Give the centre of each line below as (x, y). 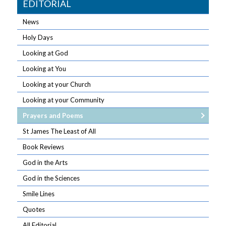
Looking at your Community (64, 100)
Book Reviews (44, 147)
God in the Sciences (51, 178)
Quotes (34, 209)
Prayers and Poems (53, 116)
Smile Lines (39, 194)
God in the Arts (45, 162)
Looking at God (46, 53)
